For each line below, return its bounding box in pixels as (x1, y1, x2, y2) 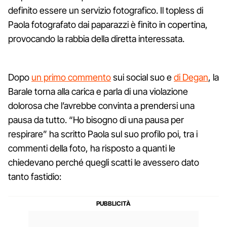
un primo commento (31, 71, 111, 83)
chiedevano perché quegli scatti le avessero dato (8, 157, 199, 168)
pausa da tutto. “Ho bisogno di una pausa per (8, 114, 184, 125)
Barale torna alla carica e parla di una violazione (8, 86, 188, 97)
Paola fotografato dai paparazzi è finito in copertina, (8, 19, 208, 30)
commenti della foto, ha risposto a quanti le (8, 142, 175, 154)
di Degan (174, 71, 208, 83)
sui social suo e (111, 71, 174, 83)
